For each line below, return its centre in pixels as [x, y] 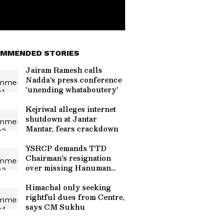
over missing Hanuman [68, 168]
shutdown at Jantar [61, 119]
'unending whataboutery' [72, 89]
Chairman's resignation [68, 158]
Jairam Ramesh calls [64, 70]
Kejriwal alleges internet [71, 109]
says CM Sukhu [55, 207]
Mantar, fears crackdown [72, 129]
